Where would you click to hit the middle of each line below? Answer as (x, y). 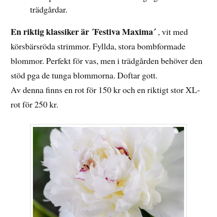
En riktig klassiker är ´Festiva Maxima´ (85, 31)
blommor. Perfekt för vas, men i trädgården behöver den (107, 60)
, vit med (173, 31)
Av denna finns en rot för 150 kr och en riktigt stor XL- (106, 89)
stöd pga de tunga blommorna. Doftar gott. (84, 75)
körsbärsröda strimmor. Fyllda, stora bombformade (98, 46)
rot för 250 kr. (35, 104)
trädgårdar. (49, 9)
